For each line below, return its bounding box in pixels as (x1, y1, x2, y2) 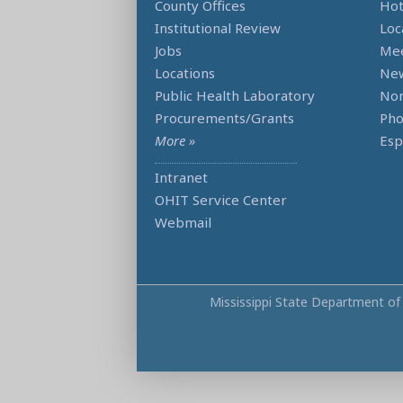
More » (155, 131, 195, 150)
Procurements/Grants (155, 109, 294, 128)
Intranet (155, 168, 208, 187)
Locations (155, 64, 215, 83)
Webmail (155, 213, 211, 232)
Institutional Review (155, 19, 281, 38)
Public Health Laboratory (155, 86, 315, 105)
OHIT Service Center (155, 191, 287, 210)
